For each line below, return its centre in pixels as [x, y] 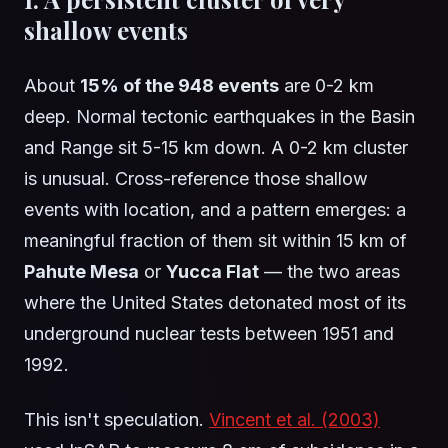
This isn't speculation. [116, 420]
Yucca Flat [212, 272]
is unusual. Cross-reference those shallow [196, 179]
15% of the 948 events [179, 86]
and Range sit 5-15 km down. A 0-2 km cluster [216, 148]
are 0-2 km [326, 86]
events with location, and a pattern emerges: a [215, 210]
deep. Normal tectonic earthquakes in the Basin [219, 117]
